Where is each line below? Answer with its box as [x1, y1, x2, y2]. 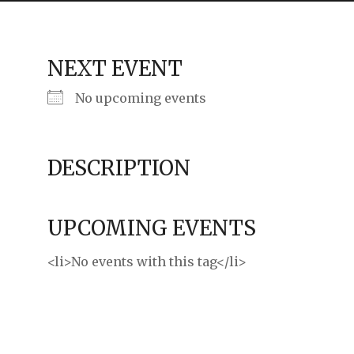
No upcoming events [74, 90, 206, 107]
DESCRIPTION [47, 155, 190, 182]
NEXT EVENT [47, 55, 183, 82]
